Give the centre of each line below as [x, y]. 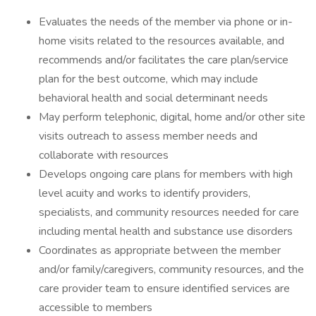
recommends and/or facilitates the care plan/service [164, 60]
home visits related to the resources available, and [162, 41]
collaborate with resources [104, 155]
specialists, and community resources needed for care [169, 212]
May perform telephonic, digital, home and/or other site [172, 117]
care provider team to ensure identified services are [164, 288]
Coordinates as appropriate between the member [160, 250]
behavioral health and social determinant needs [153, 98]
